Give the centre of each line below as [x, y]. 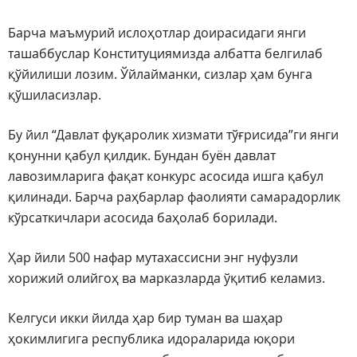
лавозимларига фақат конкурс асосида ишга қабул [166, 177]
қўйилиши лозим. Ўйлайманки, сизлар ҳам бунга [160, 75]
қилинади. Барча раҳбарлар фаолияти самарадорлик [174, 197]
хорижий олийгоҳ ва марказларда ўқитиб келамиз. [167, 279]
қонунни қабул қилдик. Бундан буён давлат [142, 156]
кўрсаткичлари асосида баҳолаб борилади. [143, 218]
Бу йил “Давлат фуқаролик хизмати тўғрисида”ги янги [173, 135]
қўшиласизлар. [55, 95]
